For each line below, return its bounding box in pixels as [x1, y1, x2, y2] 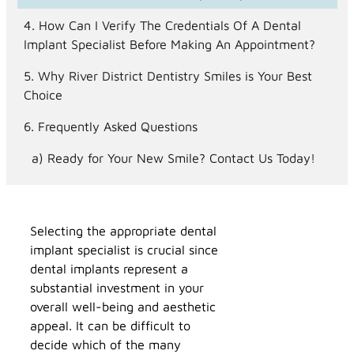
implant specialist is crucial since [30, 242, 218, 258]
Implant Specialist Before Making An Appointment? [23, 36, 315, 51]
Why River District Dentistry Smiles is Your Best [37, 67, 312, 83]
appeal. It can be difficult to [30, 318, 190, 333]
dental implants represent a [30, 261, 188, 277]
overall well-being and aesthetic [30, 299, 216, 314]
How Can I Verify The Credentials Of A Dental [38, 17, 301, 32]
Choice [23, 86, 62, 102]
